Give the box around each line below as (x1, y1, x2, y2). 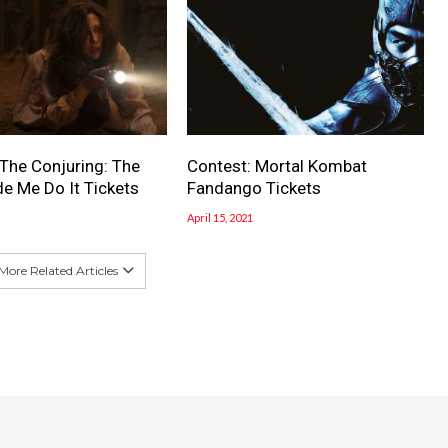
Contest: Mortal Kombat (187, 156, 368, 177)
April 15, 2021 (187, 211, 254, 225)
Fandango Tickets (187, 178, 322, 199)
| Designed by (44, 422, 131, 438)
